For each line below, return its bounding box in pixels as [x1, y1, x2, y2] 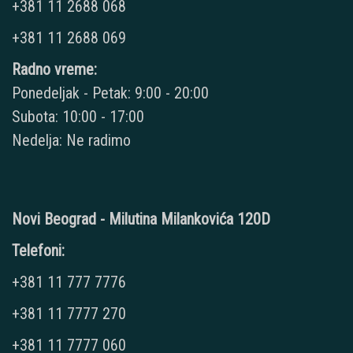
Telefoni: [12, 241, 65, 261]
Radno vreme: [12, 60, 97, 80]
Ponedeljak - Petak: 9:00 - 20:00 [12, 84, 209, 103]
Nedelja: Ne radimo [12, 131, 131, 150]
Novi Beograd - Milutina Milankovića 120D [12, 210, 270, 229]
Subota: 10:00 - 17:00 [12, 107, 144, 127]
